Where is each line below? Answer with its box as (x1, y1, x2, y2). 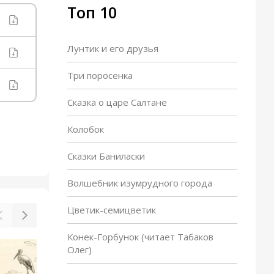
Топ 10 (67, 2, 117, 23)
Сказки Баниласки (67, 150, 145, 162)
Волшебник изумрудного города (67, 177, 212, 189)
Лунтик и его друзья (67, 42, 158, 54)
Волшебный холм (147, 247, 221, 259)
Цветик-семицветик (67, 204, 156, 216)
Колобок (67, 123, 104, 135)
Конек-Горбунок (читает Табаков (67, 231, 213, 243)
